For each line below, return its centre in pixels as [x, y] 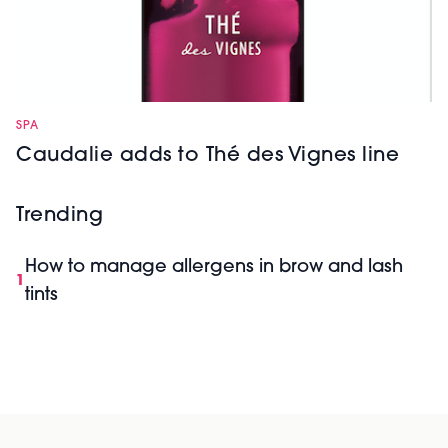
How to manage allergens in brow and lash [214, 267]
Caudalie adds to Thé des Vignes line [207, 156]
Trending [59, 216]
